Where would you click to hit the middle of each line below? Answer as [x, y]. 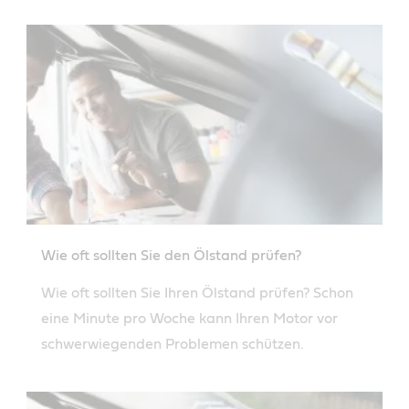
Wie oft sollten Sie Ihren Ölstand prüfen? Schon [197, 293]
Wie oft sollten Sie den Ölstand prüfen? [171, 255]
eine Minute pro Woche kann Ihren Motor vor [189, 318]
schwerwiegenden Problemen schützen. [173, 344]
